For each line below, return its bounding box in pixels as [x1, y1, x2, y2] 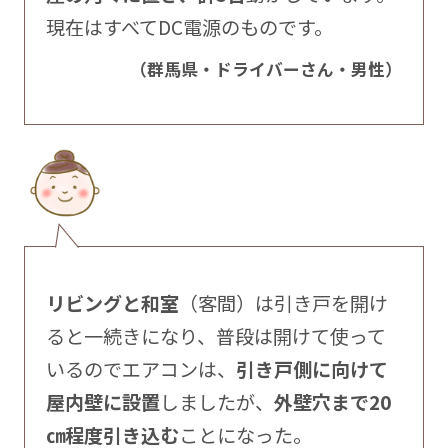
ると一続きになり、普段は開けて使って [45, 322, 386, 351]
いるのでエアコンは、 [45, 355, 236, 384]
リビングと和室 [45, 289, 179, 318]
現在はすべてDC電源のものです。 [45, 12, 333, 41]
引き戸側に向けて [235, 355, 388, 384]
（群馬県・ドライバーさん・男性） [130, 56, 403, 81]
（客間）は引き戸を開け [178, 289, 388, 318]
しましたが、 [159, 388, 274, 417]
